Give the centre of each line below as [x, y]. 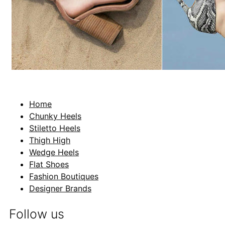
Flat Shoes [49, 164]
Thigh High [50, 140]
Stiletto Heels [55, 128]
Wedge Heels [54, 152]
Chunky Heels [55, 116]
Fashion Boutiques [64, 177]
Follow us [37, 214]
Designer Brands [60, 189]
